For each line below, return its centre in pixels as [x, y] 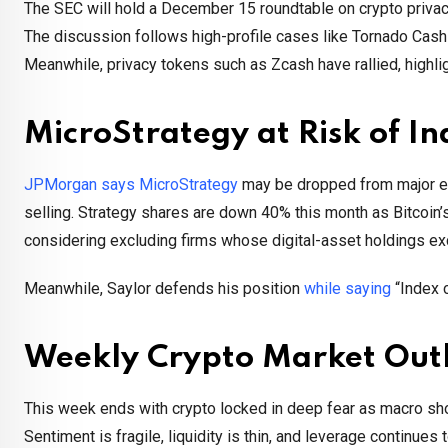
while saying [347, 289]
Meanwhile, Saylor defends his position [164, 289]
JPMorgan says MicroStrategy [131, 185]
